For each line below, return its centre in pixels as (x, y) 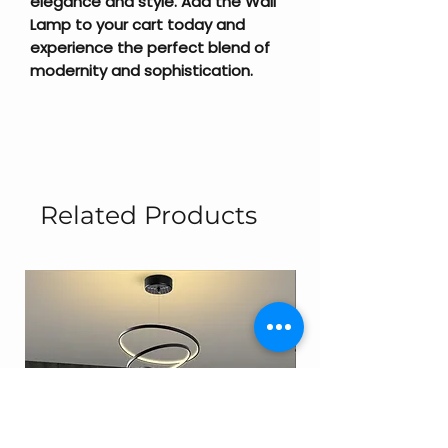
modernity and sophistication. (141, 70)
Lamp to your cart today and (137, 24)
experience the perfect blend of (150, 47)
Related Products (148, 214)
